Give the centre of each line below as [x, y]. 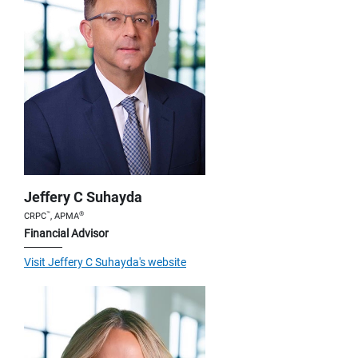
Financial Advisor [66, 233]
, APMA [65, 216]
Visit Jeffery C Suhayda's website [105, 262]
